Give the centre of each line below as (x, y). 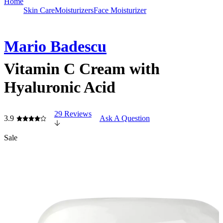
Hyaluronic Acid (60, 87)
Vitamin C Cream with (82, 69)
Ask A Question (124, 118)
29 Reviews (73, 113)
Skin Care (39, 10)
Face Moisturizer (120, 10)
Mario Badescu (55, 47)
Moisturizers (74, 10)
